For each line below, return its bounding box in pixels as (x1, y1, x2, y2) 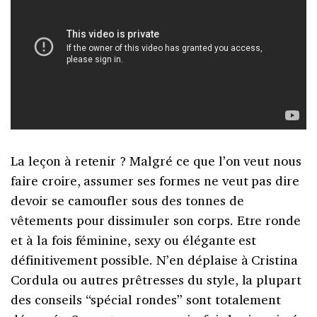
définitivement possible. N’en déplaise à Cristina (11, 250, 299, 268)
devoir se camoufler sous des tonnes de (11, 191, 244, 209)
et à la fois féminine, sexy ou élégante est (11, 231, 257, 248)
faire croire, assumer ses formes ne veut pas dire (11, 171, 300, 189)
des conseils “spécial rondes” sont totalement (11, 290, 282, 308)
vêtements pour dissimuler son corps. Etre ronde (11, 211, 301, 229)
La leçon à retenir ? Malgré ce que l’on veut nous (11, 151, 302, 169)
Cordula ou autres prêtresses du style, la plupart (11, 270, 302, 288)
